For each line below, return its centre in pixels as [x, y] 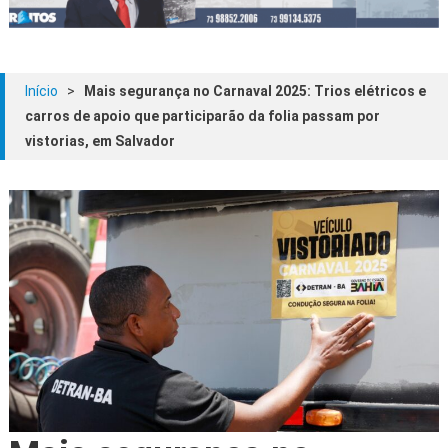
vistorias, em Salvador [100, 140]
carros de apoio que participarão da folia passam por [202, 115]
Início [41, 90]
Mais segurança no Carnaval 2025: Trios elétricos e [255, 90]
